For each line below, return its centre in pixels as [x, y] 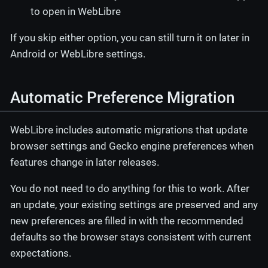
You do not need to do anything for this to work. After [130, 188]
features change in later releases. [85, 162]
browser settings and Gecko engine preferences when [132, 146]
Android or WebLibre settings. [78, 54]
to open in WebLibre [76, 12]
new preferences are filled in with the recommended [127, 220]
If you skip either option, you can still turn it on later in [130, 38]
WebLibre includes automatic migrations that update [129, 130]
